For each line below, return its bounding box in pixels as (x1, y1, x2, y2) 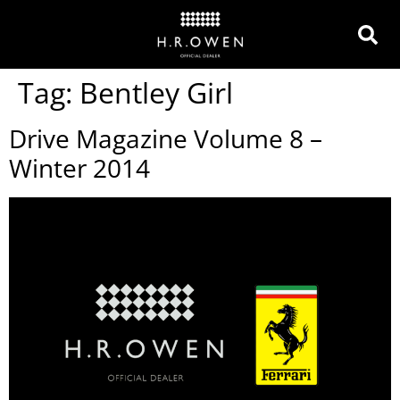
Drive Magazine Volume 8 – (9, 121, 322, 155)
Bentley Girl (79, 73, 233, 112)
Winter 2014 (9, 151, 150, 185)
